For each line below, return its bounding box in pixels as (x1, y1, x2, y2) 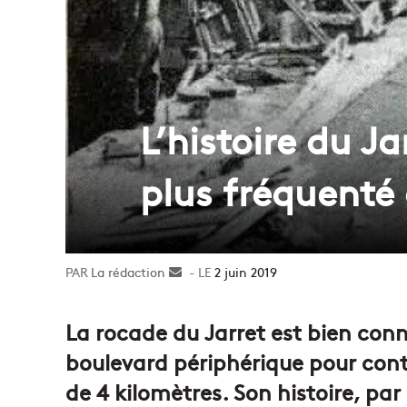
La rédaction (91, 262, 165, 281)
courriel (182, 300, 226, 319)
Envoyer (182, 262, 229, 281)
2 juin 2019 (214, 262, 277, 281)
